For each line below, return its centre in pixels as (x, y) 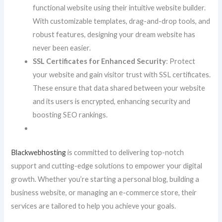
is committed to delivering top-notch (125, 152)
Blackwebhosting (39, 152)
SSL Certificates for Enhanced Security (100, 61)
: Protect (181, 61)
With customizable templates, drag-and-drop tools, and (122, 21)
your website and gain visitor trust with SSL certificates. (122, 74)
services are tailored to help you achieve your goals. (94, 206)
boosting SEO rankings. (70, 114)
